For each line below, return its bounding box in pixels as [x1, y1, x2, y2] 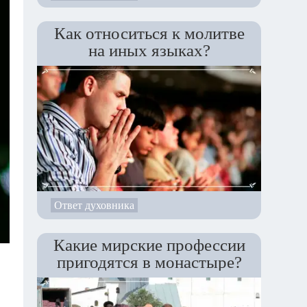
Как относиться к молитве [53, 23, 245, 42]
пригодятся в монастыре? [56, 252, 242, 271]
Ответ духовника [54, 199, 134, 211]
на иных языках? [88, 40, 210, 60]
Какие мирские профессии [53, 235, 245, 254]
